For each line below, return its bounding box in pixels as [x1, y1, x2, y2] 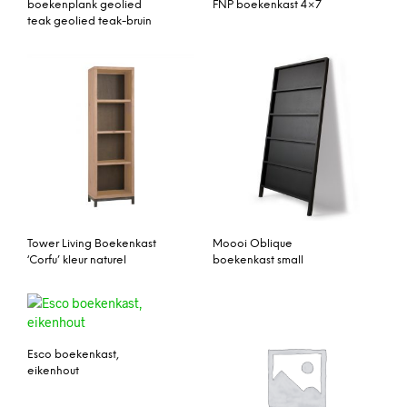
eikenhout [27, 365, 79, 378]
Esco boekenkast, [27, 349, 119, 362]
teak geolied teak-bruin [27, 15, 152, 27]
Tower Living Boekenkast [27, 238, 156, 251]
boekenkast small [213, 254, 303, 267]
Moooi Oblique [213, 238, 293, 251]
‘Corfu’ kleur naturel [27, 254, 126, 267]
